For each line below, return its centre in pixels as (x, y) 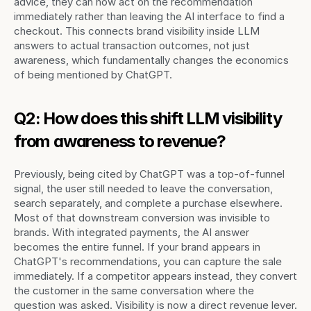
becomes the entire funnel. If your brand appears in (137, 247)
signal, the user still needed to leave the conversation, (143, 188)
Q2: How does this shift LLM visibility (148, 118)
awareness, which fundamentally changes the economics (151, 60)
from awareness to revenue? (120, 141)
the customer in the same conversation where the (134, 291)
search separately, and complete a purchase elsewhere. (148, 203)
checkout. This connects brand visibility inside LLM (137, 31)
